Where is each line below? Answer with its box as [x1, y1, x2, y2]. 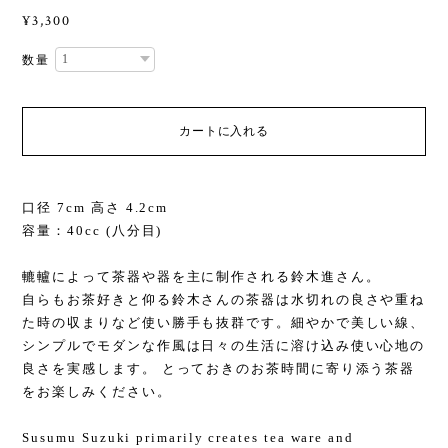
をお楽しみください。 [22, 384, 172, 400]
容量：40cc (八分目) [22, 223, 163, 239]
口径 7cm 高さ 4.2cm [22, 200, 169, 216]
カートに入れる [179, 124, 269, 139]
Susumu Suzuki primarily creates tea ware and [22, 430, 354, 446]
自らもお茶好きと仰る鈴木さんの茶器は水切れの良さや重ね [22, 292, 426, 308]
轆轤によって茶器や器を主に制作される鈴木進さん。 [22, 269, 381, 285]
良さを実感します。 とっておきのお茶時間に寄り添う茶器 [22, 361, 416, 377]
